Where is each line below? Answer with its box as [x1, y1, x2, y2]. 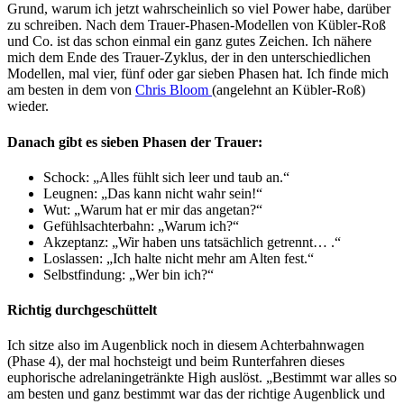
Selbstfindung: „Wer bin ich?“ [43, 266, 214, 282]
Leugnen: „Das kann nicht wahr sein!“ [43, 185, 266, 201]
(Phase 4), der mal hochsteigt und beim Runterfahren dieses [7, 353, 344, 370]
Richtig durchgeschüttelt [7, 302, 157, 318]
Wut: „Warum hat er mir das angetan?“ [43, 201, 262, 217]
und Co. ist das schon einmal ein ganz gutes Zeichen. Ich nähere [7, 33, 372, 50]
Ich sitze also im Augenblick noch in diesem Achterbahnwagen [7, 337, 364, 353]
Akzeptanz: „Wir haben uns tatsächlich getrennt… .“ [43, 234, 341, 250]
